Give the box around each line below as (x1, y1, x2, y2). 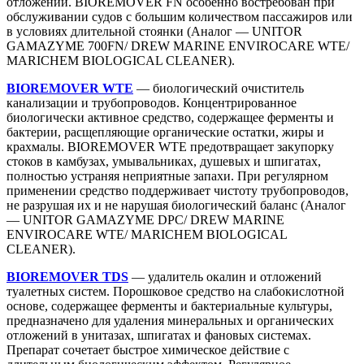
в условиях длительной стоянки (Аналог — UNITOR (6, 24, 302, 38)
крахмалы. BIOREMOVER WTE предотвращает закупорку (6, 139, 334, 154)
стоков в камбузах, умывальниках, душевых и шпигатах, (6, 154, 321, 168)
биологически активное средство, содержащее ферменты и (6, 110, 334, 124)
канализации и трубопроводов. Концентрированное (6, 95, 297, 110)
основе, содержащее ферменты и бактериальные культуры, (6, 298, 332, 313)
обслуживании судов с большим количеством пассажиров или (6, 9, 353, 24)
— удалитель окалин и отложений (128, 269, 322, 284)
